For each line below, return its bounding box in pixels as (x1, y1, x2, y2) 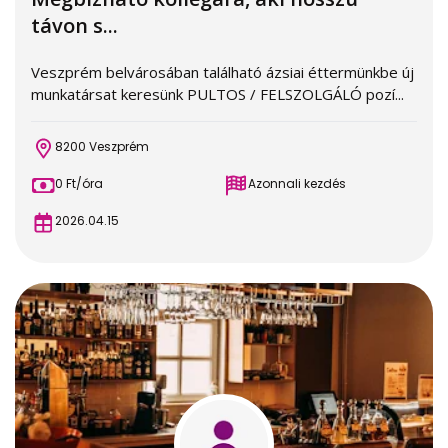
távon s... (31, 12, 118, 39)
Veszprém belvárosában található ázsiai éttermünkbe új (31, 62, 414, 82)
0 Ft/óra (55, 175, 103, 192)
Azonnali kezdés (248, 175, 346, 192)
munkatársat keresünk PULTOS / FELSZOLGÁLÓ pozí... (31, 84, 404, 104)
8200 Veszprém (55, 138, 149, 155)
